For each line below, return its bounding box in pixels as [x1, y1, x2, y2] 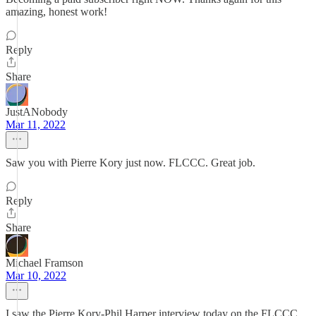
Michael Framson [6, 257, 83, 269]
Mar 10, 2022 [6, 269, 66, 281]
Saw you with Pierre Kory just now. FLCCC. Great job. [6, 157, 255, 169]
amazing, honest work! [6, 6, 107, 18]
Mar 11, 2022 [6, 119, 66, 130]
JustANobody [6, 106, 68, 118]
